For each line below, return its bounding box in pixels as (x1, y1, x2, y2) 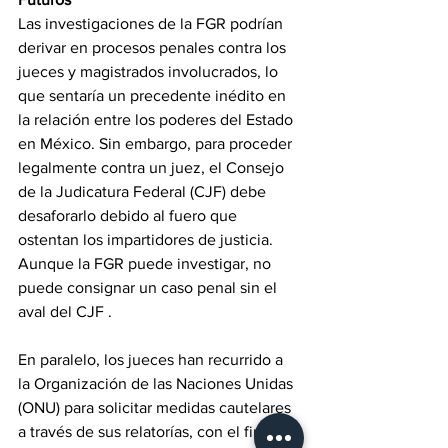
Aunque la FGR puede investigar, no (18, 255, 275, 273)
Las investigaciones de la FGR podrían (18, 15, 287, 33)
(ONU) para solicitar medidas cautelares (18, 399, 295, 417)
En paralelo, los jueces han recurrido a (18, 351, 287, 369)
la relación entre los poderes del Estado (18, 111, 297, 129)
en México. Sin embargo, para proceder (18, 135, 296, 153)
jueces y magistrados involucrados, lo (18, 63, 282, 81)
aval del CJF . (18, 303, 112, 321)
